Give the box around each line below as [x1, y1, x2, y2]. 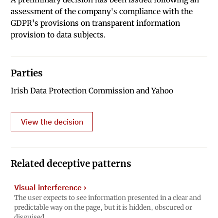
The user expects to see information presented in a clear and [14, 194, 201, 202]
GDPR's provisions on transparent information [11, 18, 181, 28]
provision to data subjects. [11, 30, 106, 40]
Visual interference [14, 182, 82, 193]
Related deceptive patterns [11, 158, 132, 169]
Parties [11, 67, 43, 79]
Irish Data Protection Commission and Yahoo [11, 86, 174, 95]
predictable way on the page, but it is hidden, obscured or [14, 203, 192, 212]
